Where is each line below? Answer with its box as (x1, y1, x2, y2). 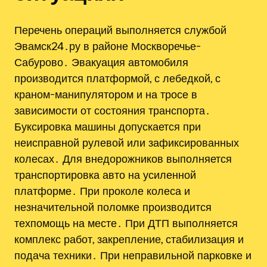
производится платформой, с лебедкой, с (14, 71, 221, 85)
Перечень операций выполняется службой (14, 23, 226, 36)
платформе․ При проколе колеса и (14, 184, 190, 197)
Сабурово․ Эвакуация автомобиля (14, 55, 188, 69)
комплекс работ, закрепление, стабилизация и (14, 232, 244, 246)
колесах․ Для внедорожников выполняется (14, 151, 232, 165)
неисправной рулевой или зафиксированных (14, 135, 239, 149)
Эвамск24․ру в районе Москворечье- (14, 39, 201, 52)
